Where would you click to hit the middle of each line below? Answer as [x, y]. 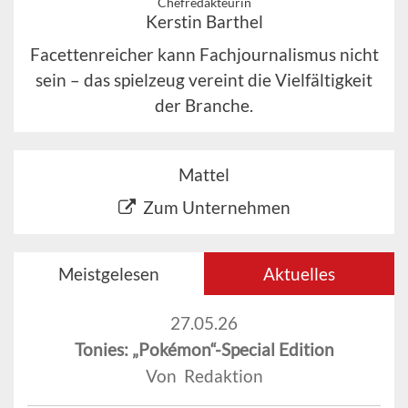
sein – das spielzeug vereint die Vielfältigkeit [204, 80]
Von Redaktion [204, 376]
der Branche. [204, 106]
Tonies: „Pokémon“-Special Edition [204, 350]
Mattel [204, 175]
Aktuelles [299, 274]
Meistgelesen [109, 274]
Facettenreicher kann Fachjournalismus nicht [204, 55]
